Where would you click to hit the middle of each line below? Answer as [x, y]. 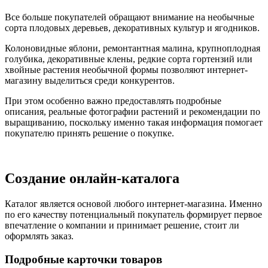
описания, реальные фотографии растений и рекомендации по [133, 111]
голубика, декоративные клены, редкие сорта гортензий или [129, 59]
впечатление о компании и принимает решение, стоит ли [122, 226]
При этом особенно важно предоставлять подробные [113, 100]
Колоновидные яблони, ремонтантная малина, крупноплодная [133, 48]
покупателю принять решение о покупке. [89, 133]
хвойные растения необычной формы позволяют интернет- [126, 69]
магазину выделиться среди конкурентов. [90, 80]
